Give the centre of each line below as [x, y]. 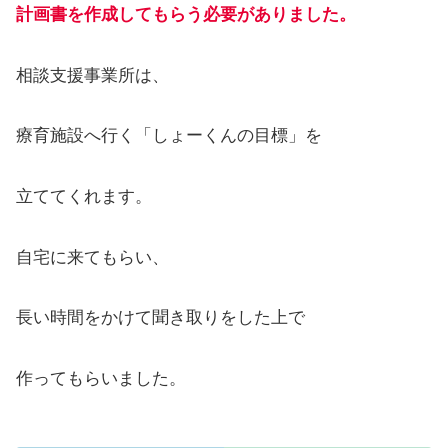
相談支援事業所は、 [92, 75]
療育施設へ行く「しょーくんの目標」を [169, 136]
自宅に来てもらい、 [92, 257]
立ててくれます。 [84, 196]
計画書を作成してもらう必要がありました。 [186, 15]
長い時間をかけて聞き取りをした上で [160, 318]
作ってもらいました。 [101, 378]
